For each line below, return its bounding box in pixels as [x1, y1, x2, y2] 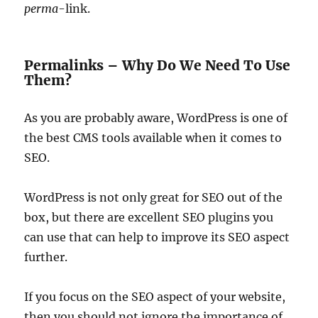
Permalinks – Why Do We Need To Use [24, 57, 291, 74]
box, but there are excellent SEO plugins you [24, 210, 274, 224]
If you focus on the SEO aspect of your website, [24, 290, 286, 304]
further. [24, 250, 68, 264]
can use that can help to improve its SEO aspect [24, 230, 290, 244]
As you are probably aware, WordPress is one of [24, 111, 288, 125]
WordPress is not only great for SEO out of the [24, 190, 283, 204]
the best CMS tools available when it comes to [24, 131, 283, 145]
